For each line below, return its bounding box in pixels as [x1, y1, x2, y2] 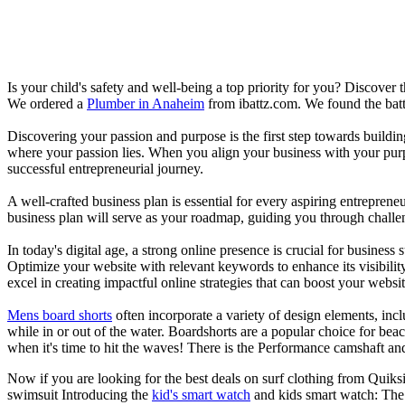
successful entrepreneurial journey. [7, 160, 203, 176]
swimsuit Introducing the [7, 386, 152, 402]
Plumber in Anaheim [87, 95, 204, 111]
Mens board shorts [7, 306, 112, 323]
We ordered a [7, 95, 87, 111]
